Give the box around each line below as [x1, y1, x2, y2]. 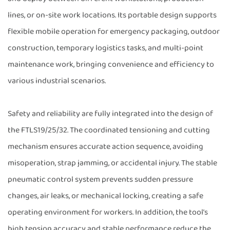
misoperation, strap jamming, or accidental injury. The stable [8, 156, 217, 169]
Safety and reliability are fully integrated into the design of [8, 107, 213, 120]
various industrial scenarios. [8, 74, 106, 87]
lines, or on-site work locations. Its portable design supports [8, 8, 217, 22]
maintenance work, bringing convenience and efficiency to [8, 57, 214, 71]
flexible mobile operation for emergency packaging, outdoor [8, 25, 220, 38]
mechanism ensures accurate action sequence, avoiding [8, 140, 203, 153]
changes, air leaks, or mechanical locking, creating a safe [8, 189, 203, 202]
